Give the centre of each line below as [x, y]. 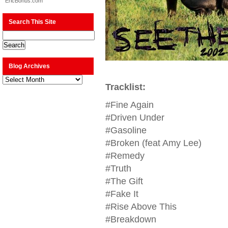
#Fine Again [129, 105]
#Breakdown [131, 219]
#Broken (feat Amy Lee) [153, 143]
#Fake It [122, 194]
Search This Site [32, 22]
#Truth [118, 168]
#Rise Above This [141, 207]
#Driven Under [135, 118]
